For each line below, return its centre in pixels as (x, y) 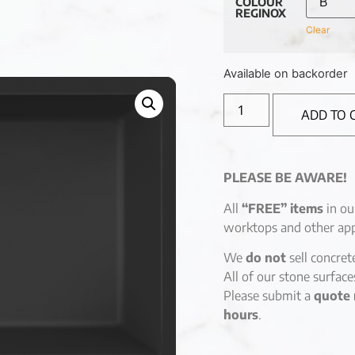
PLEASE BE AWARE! (285, 178)
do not (265, 258)
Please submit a (268, 296)
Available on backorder (285, 73)
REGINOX (260, 13)
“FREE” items (282, 208)
